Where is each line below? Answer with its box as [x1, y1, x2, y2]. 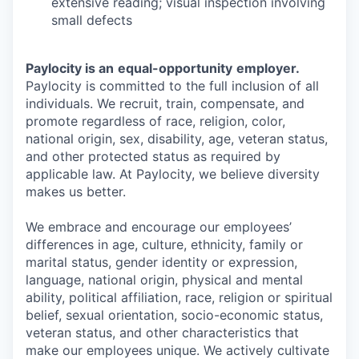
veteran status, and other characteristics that [26, 325, 299, 341]
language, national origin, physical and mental [26, 272, 303, 288]
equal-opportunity [118, 60, 232, 76]
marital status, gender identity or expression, [26, 254, 297, 270]
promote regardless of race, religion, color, [26, 113, 285, 129]
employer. [236, 60, 300, 76]
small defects [51, 12, 132, 28]
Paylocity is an [26, 60, 114, 76]
